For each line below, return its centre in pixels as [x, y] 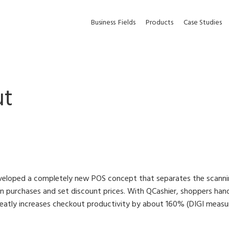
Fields [127, 23]
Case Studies [203, 23]
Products [159, 23]
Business [103, 23]
